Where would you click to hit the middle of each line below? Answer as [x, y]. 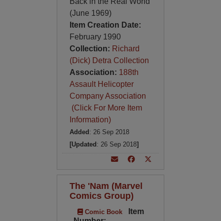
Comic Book [102, 212]
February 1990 [95, 37]
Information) [90, 120]
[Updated [83, 144]
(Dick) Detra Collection [109, 60]
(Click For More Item [106, 108]
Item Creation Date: [105, 25]
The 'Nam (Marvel [106, 186]
